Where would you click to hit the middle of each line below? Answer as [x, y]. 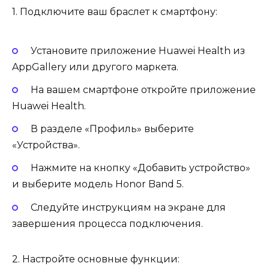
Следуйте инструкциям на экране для [128, 207]
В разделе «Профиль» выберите [112, 129]
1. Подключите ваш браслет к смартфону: [115, 11]
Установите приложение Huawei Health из [138, 50]
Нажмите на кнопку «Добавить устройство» [140, 168]
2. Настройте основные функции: [96, 259]
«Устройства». [46, 145]
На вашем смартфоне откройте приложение [143, 90]
